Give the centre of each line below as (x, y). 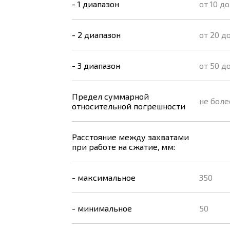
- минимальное (102, 208)
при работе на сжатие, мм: (123, 147)
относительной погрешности (129, 106)
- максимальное (104, 177)
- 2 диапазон (96, 35)
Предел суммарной (110, 96)
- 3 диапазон (96, 65)
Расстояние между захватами (130, 137)
